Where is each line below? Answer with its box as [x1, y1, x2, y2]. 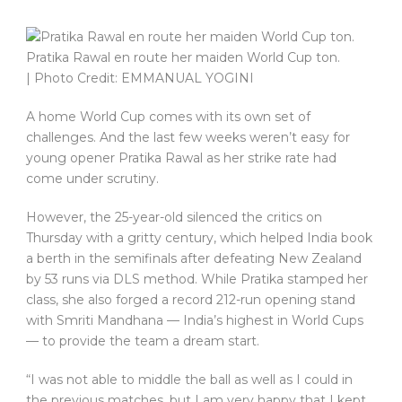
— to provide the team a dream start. [26, 333, 259, 350]
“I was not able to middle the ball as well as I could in [26, 371, 353, 389]
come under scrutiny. [26, 170, 159, 188]
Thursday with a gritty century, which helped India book [26, 230, 372, 247]
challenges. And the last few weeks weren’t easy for [26, 129, 350, 146]
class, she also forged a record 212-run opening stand [26, 292, 355, 309]
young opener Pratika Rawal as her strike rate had [26, 150, 336, 167]
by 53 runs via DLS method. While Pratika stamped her [26, 271, 368, 288]
